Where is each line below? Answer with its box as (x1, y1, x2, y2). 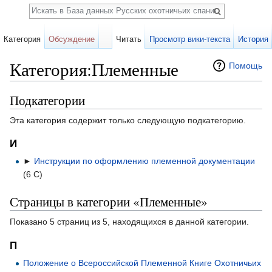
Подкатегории (10, 91, 85, 109)
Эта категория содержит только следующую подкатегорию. (10, 115, 246, 125)
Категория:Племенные (10, 58, 178, 81)
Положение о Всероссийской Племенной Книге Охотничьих (23, 258, 262, 268)
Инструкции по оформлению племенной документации (34, 156, 256, 166)
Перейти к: (10, 81, 55, 91)
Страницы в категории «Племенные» (10, 193, 208, 211)
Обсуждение (49, 35, 95, 44)
